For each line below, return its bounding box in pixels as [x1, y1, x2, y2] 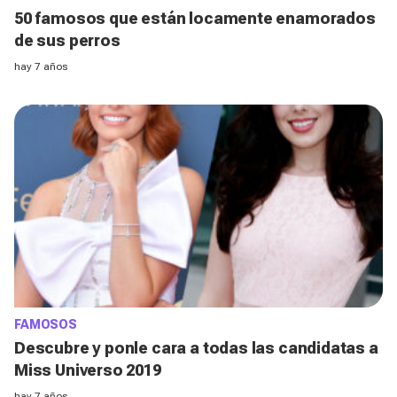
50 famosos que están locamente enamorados [14, 8, 376, 27]
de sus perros [14, 30, 121, 50]
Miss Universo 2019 [14, 360, 161, 379]
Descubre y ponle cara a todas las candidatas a [14, 338, 378, 357]
